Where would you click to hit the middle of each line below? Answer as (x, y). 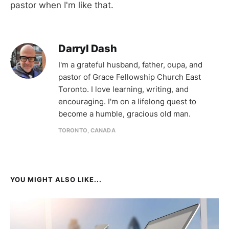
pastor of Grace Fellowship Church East (130, 77)
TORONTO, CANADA (87, 130)
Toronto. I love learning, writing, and (123, 89)
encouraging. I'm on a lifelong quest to (127, 101)
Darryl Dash (88, 48)
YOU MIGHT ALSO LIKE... (56, 179)
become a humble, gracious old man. (124, 113)
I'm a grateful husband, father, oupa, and (130, 64)
